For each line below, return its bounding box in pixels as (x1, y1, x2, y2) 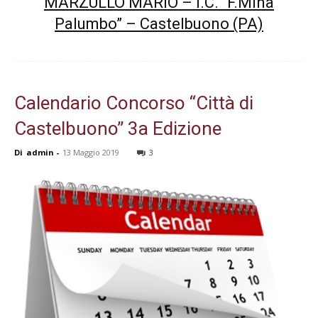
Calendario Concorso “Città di (14, 92, 253, 114)
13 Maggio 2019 (62, 147, 119, 158)
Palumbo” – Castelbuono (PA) (55, 15, 263, 33)
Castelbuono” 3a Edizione (14, 118, 221, 140)
